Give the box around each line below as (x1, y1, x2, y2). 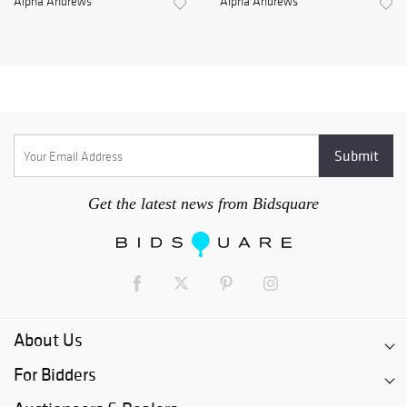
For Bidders (14, 362, 96, 387)
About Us (14, 328, 83, 352)
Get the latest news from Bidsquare (88, 194, 319, 213)
